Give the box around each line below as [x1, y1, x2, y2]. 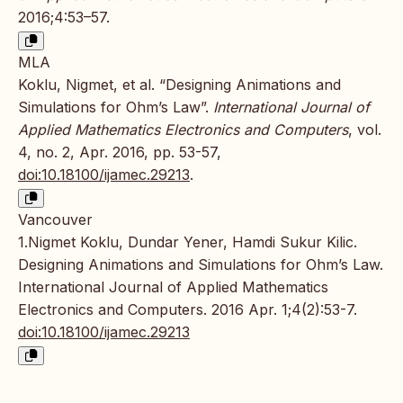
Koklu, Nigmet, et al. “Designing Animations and [18, 75, 341, 94]
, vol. [348, 120, 381, 139]
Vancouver [18, 210, 93, 228]
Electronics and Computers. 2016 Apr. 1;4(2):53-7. [18, 300, 357, 318]
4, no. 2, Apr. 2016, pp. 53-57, [18, 142, 221, 161]
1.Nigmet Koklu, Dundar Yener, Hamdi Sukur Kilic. [18, 232, 357, 251]
